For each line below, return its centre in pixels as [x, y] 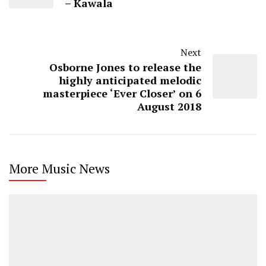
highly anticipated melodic [130, 80]
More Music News [59, 168]
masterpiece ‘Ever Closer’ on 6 [122, 93]
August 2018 [169, 106]
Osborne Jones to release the [125, 67]
